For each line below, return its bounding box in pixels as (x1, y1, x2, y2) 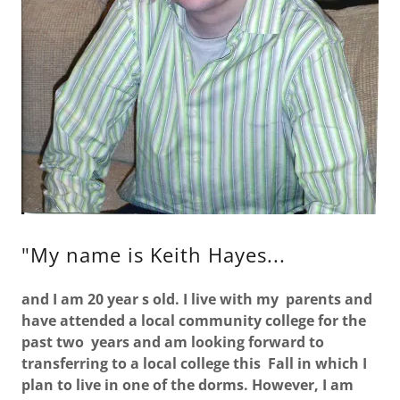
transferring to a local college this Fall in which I (21, 354, 367, 373)
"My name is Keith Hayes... (21, 241, 286, 268)
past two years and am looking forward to (21, 332, 324, 352)
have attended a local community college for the (21, 311, 366, 330)
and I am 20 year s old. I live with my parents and (21, 289, 372, 309)
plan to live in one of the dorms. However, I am (21, 375, 354, 395)
